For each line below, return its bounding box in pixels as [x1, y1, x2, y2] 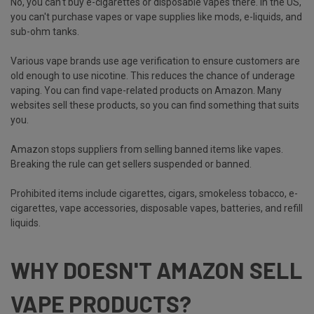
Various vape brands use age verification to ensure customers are [11, 55, 300, 67]
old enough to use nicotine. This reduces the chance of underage [11, 69, 295, 81]
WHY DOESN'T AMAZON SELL [11, 256, 302, 283]
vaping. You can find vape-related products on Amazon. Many [11, 84, 282, 96]
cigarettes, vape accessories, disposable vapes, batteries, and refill [11, 202, 303, 214]
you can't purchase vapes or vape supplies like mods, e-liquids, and [11, 11, 302, 22]
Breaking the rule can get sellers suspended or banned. [11, 158, 252, 170]
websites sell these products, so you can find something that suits [11, 99, 299, 111]
